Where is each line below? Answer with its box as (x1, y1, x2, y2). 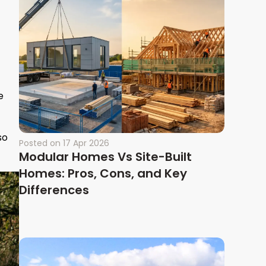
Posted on (19, 137, 61, 150)
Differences (19, 182, 89, 199)
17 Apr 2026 (63, 137, 109, 150)
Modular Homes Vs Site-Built (19, 148, 192, 166)
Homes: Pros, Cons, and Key (19, 165, 187, 182)
